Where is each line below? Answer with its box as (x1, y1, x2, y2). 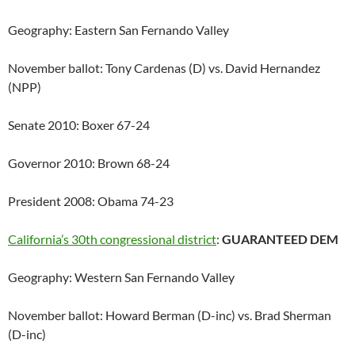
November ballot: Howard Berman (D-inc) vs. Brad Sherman (8, 307, 331, 323)
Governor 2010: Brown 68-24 (8, 155, 170, 171)
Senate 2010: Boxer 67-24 (8, 117, 150, 133)
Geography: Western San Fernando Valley (8, 269, 235, 285)
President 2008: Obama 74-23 (8, 193, 174, 209)
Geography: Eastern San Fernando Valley (8, 22, 229, 38)
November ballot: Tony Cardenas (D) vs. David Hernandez (8, 60, 320, 76)
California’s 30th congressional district (8, 231, 216, 247)
